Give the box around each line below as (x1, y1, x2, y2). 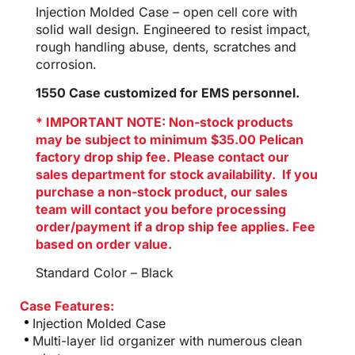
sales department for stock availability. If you (36, 166, 318, 182)
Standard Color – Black (36, 265, 174, 281)
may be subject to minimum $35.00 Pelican (36, 131, 303, 147)
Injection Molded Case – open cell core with (36, 3, 297, 20)
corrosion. (36, 55, 97, 72)
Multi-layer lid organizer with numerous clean (32, 333, 302, 349)
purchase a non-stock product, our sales (36, 183, 288, 200)
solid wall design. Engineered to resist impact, (36, 21, 311, 37)
